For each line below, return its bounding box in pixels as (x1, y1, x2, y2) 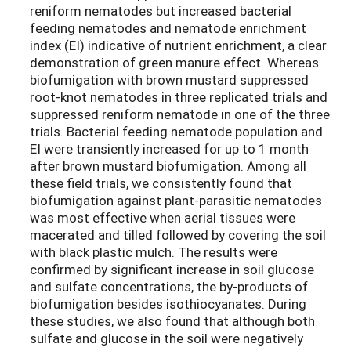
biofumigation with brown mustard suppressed (30, 70, 309, 89)
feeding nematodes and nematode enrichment (30, 18, 306, 37)
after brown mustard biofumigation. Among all (30, 156, 306, 175)
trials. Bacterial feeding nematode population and (30, 121, 323, 140)
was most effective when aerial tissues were (30, 208, 295, 226)
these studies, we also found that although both (30, 311, 315, 330)
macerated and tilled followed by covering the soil (30, 225, 326, 244)
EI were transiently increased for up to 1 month (30, 139, 309, 157)
